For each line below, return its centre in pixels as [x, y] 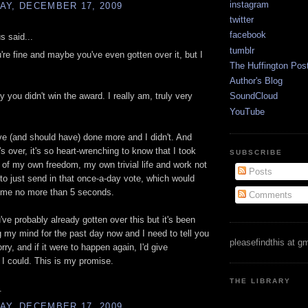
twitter [242, 20]
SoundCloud [254, 96]
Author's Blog [256, 81]
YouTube [247, 111]
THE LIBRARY [261, 281]
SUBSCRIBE [256, 152]
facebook [248, 35]
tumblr [242, 50]
